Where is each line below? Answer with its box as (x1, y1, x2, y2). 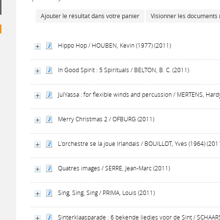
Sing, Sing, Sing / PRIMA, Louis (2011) (58, 189, 155, 197)
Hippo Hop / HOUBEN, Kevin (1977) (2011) (58, 41, 171, 50)
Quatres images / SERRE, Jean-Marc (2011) (58, 164, 170, 172)
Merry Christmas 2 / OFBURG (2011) (58, 115, 155, 123)
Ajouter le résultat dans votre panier (41, 12, 140, 20)
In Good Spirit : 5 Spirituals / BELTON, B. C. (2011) (58, 66, 190, 74)
